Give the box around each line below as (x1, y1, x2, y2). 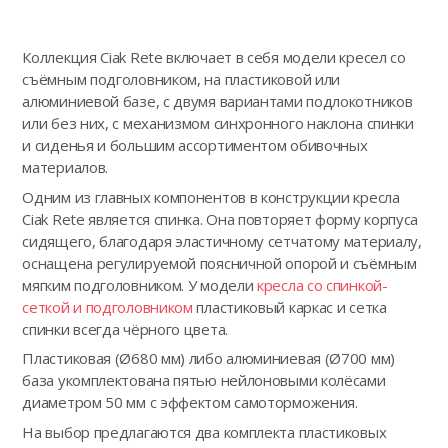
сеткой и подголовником (22, 296, 193, 317)
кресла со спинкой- (257, 274, 388, 295)
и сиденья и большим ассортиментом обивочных (22, 135, 368, 156)
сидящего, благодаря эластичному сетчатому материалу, (22, 230, 422, 251)
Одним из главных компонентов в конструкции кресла (22, 186, 400, 207)
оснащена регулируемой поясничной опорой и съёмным (22, 252, 417, 273)
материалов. (22, 157, 109, 178)
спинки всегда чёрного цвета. (22, 318, 228, 339)
